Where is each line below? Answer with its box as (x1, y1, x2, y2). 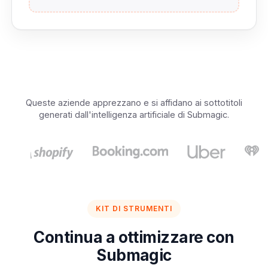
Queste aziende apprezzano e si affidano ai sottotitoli (26, 98, 242, 108)
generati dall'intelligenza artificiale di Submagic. (39, 109, 229, 120)
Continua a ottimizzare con (33, 228, 234, 246)
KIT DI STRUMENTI (96, 204, 172, 213)
